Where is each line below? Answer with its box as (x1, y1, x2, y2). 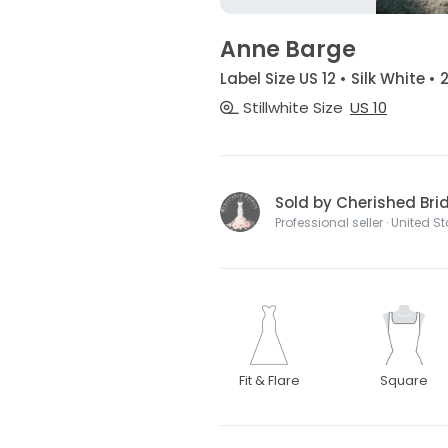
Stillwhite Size (238, 97, 343, 119)
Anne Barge (219, 34, 356, 65)
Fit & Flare (238, 372, 300, 390)
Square (380, 372, 429, 390)
